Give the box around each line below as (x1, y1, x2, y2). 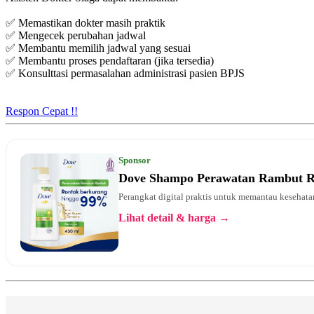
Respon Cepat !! (6, 104, 78, 117)
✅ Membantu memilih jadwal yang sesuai (6, 41, 191, 54)
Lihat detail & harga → (118, 211, 230, 224)
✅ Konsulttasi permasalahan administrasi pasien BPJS (6, 67, 245, 79)
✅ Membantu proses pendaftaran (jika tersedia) (6, 54, 214, 67)
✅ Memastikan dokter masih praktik (6, 16, 165, 29)
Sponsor (118, 154, 151, 165)
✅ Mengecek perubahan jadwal (6, 29, 146, 41)
